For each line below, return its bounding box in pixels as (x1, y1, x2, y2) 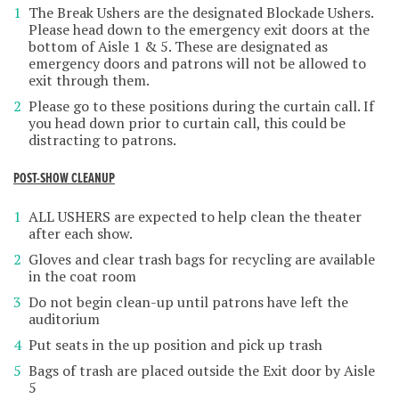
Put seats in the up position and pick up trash (28, 335, 322, 355)
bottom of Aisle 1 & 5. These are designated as (28, 37, 328, 57)
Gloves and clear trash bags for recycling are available (28, 249, 375, 270)
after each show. (28, 224, 133, 244)
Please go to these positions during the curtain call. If (28, 96, 374, 117)
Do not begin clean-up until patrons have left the (28, 292, 348, 313)
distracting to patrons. (28, 130, 176, 151)
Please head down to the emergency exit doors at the (28, 20, 370, 40)
